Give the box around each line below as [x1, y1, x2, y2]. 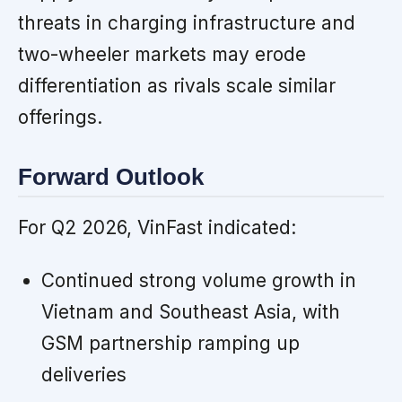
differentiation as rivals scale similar [18, 74, 336, 97]
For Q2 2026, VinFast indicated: [18, 216, 296, 240]
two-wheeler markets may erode [18, 42, 306, 66]
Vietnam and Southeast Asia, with [40, 301, 340, 324]
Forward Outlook [18, 163, 204, 189]
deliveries [40, 363, 127, 387]
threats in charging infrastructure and [18, 11, 355, 34]
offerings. [18, 105, 102, 128]
